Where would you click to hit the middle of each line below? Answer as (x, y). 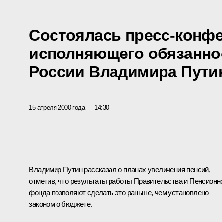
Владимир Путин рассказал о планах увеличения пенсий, (120, 170)
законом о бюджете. (60, 204)
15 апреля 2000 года (57, 107)
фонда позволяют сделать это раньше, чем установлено (119, 193)
